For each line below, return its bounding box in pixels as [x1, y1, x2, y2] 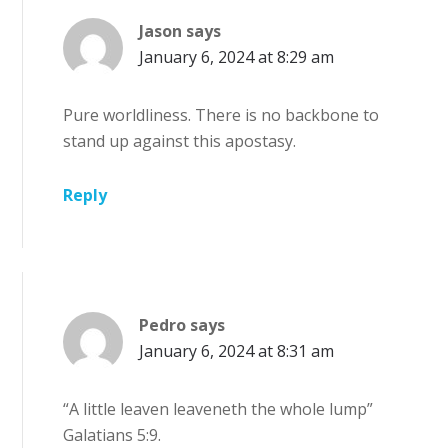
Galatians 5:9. [63, 423, 162, 446]
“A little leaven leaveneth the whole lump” [63, 397, 374, 420]
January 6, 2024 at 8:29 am [139, 45, 335, 68]
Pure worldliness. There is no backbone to [63, 103, 380, 126]
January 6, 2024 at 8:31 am [139, 339, 335, 362]
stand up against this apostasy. [63, 129, 297, 152]
